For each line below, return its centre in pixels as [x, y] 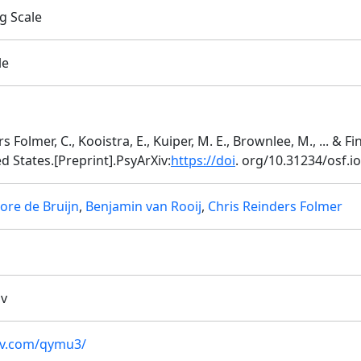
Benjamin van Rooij [143, 206]
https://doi [203, 160]
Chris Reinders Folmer [275, 206]
